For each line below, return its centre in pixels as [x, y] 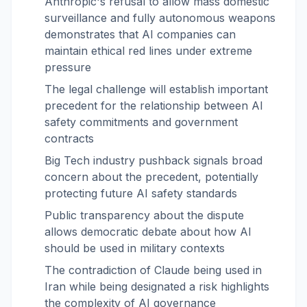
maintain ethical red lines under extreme [148, 51]
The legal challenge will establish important [156, 89]
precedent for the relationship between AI [154, 106]
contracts [69, 138]
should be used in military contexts [135, 248]
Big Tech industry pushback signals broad [153, 160]
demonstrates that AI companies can [140, 34]
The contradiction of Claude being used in [153, 270]
